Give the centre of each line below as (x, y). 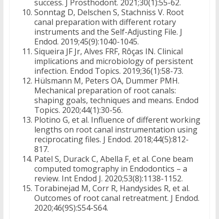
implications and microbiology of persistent (113, 61)
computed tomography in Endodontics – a (110, 169)
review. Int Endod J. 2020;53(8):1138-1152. (108, 179)
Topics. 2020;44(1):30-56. (78, 110)
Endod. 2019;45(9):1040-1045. (86, 42)
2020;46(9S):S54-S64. (71, 208)
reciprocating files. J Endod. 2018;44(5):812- (111, 140)
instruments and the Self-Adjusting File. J (108, 32)
